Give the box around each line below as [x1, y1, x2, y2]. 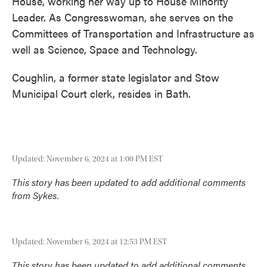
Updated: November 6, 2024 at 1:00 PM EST [12, 154, 163, 164]
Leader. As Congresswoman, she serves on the [12, 9, 233, 24]
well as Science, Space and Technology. [12, 41, 197, 57]
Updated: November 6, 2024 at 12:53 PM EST [12, 237, 167, 247]
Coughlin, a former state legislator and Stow [12, 69, 219, 85]
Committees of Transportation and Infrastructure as [12, 25, 254, 41]
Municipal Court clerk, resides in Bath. [12, 85, 191, 101]
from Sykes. [12, 188, 59, 202]
